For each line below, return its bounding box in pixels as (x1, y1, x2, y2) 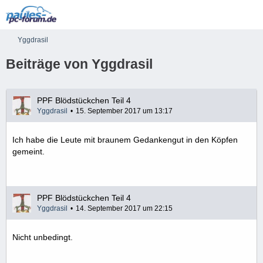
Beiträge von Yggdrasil (6, 56, 153, 72)
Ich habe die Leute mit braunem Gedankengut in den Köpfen (12, 135, 238, 144)
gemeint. (12, 147, 45, 156)
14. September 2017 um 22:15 (76, 204, 173, 213)
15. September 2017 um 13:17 (76, 107, 173, 115)
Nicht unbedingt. (12, 232, 73, 242)
